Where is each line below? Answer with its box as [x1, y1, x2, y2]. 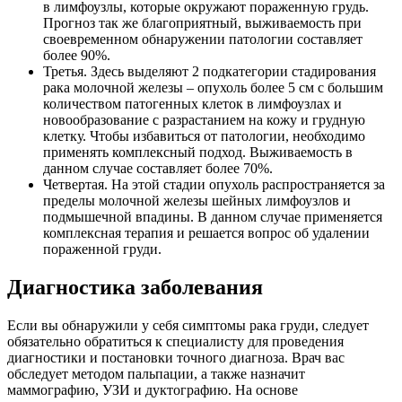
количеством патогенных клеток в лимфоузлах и [43, 96, 342, 112]
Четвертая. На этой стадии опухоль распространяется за [43, 177, 385, 193]
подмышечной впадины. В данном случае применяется [43, 209, 382, 225]
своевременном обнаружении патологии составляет [43, 31, 363, 48]
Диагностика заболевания [7, 275, 263, 300]
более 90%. [43, 48, 110, 64]
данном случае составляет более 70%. [43, 161, 273, 177]
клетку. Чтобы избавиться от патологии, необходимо [43, 128, 365, 144]
